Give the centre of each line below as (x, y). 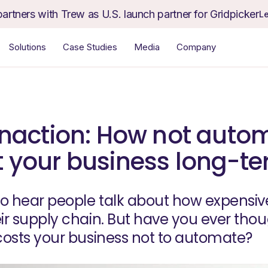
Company (196, 47)
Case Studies (90, 47)
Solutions (27, 47)
